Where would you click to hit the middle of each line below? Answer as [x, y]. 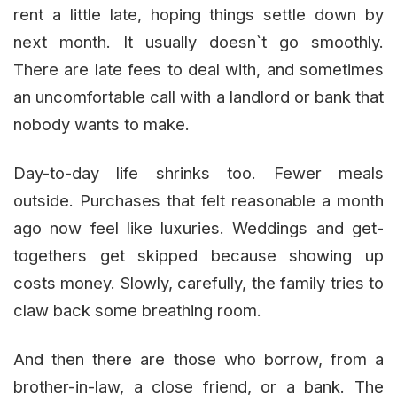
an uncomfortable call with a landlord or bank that [198, 97]
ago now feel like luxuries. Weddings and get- [198, 228]
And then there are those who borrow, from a [198, 359]
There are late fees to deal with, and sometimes [198, 70]
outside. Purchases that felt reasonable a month [198, 201]
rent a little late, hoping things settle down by [198, 15]
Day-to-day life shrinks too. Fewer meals [198, 173]
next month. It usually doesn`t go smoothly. [198, 42]
